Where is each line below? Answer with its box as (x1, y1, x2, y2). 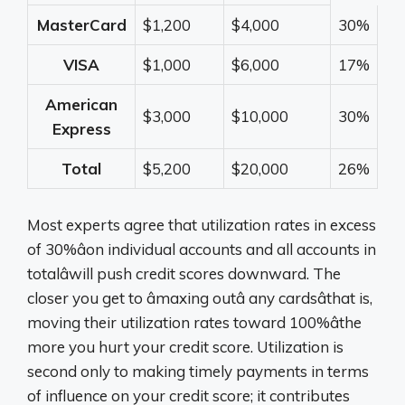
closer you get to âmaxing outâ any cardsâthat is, (27, 287, 372, 307)
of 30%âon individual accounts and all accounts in (27, 239, 376, 259)
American (45, 95, 118, 115)
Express (52, 119, 111, 139)
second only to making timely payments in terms (27, 361, 369, 381)
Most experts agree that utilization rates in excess (27, 214, 376, 234)
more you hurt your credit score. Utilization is (27, 336, 344, 356)
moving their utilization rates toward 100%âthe (27, 312, 362, 332)
